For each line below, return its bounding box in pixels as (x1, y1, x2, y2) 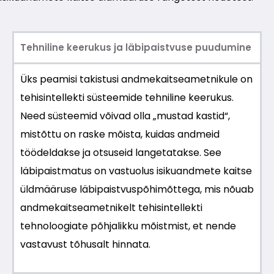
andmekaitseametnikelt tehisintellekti (20, 201, 202, 215)
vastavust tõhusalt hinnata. (20, 237, 150, 252)
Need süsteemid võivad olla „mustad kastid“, (20, 109, 230, 124)
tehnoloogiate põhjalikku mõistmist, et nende (20, 219, 236, 234)
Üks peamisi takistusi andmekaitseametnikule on (20, 72, 253, 87)
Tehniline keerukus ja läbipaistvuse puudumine (20, 41, 251, 54)
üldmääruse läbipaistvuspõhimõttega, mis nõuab (20, 182, 254, 197)
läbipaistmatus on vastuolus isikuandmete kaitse (20, 164, 252, 179)
